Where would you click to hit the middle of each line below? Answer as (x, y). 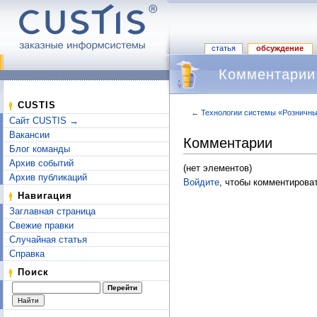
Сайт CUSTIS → (44, 121)
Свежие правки (41, 225)
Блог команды (40, 149)
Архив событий (41, 163)
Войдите (201, 183)
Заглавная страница (52, 211)
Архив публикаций (48, 177)
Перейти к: (207, 121)
